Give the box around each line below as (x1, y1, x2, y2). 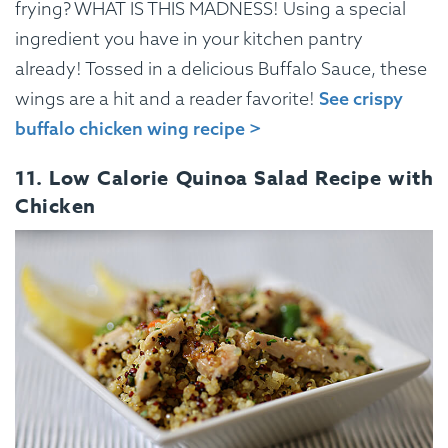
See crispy (319, 86, 403, 110)
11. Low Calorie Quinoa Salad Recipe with (15, 163, 433, 191)
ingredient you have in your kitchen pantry (15, 26, 363, 50)
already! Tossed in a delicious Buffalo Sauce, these (15, 56, 427, 80)
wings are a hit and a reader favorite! (15, 86, 319, 110)
